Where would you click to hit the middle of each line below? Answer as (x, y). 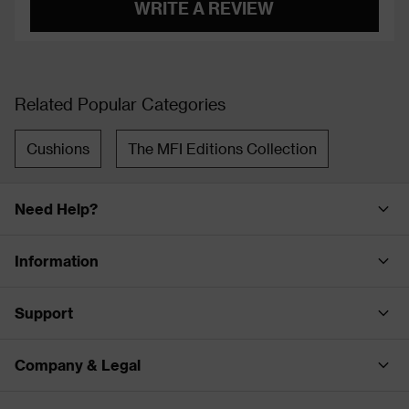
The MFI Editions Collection (222, 148)
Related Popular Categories (120, 103)
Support (44, 312)
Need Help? (56, 208)
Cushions (58, 148)
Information (57, 260)
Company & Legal (78, 364)
